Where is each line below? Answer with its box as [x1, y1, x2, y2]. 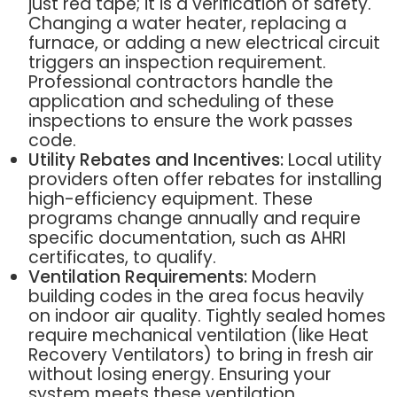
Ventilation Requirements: [27, 264, 247, 289]
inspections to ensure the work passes [27, 108, 353, 133]
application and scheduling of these [27, 89, 334, 113]
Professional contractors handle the [27, 69, 333, 94]
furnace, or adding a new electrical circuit [27, 30, 380, 55]
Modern [246, 264, 316, 289]
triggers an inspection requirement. [27, 50, 326, 74]
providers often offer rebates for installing [27, 167, 382, 191]
